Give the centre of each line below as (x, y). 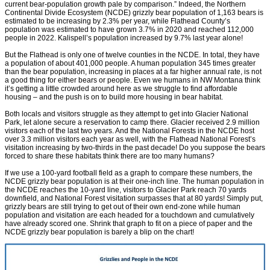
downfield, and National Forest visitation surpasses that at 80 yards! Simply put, (134, 199)
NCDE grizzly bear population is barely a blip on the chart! (99, 232)
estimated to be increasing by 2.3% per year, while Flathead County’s (118, 21)
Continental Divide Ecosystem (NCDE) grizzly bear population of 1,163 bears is (134, 13)
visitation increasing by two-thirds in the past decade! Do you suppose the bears (135, 148)
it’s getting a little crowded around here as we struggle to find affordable (121, 89)
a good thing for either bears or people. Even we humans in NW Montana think (133, 80)
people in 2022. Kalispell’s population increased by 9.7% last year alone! (124, 38)
